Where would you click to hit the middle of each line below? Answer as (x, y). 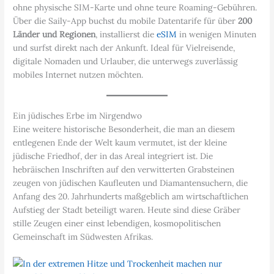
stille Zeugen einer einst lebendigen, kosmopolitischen (117, 224)
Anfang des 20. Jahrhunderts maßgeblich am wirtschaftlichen (131, 197)
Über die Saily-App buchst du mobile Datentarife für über (126, 21)
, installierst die (126, 35)
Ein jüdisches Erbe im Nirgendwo (78, 116)
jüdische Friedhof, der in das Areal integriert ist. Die (113, 156)
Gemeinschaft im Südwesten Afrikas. (83, 237)
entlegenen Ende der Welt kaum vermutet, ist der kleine (120, 143)
